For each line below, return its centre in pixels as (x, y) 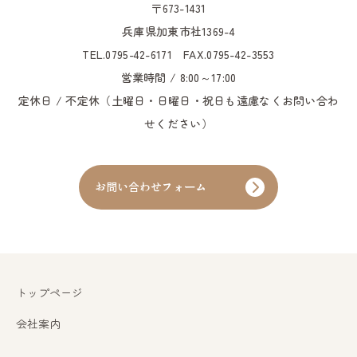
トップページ (49, 292)
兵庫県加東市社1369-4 (178, 31)
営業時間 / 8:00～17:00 (178, 77)
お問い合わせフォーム (151, 187)
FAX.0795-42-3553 (229, 54)
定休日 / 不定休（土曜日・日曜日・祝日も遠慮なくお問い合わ (178, 100)
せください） (178, 123)
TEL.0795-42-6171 (127, 54)
